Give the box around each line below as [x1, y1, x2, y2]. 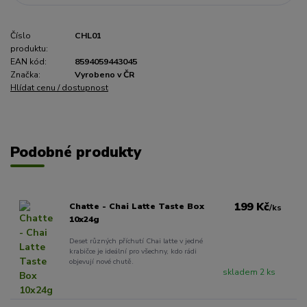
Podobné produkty [10, 142, 141, 162]
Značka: [10, 69, 40, 80]
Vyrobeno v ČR [75, 69, 134, 80]
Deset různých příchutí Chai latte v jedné [69, 236, 203, 247]
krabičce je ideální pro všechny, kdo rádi [69, 246, 197, 257]
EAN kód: [10, 56, 47, 67]
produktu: [10, 42, 48, 54]
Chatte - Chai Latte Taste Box [69, 201, 204, 212]
